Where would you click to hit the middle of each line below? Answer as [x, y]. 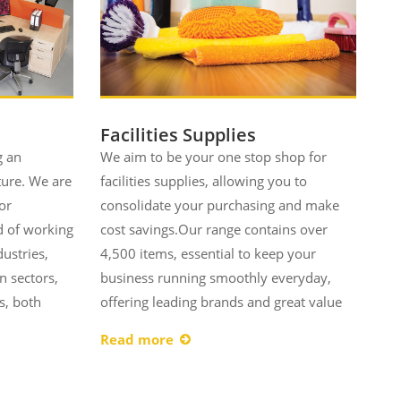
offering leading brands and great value [221, 302]
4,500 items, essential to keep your [208, 254]
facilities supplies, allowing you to [203, 181]
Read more [137, 340]
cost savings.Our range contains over [213, 230]
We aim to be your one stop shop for [213, 157]
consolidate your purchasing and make [219, 205]
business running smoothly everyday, [215, 278]
